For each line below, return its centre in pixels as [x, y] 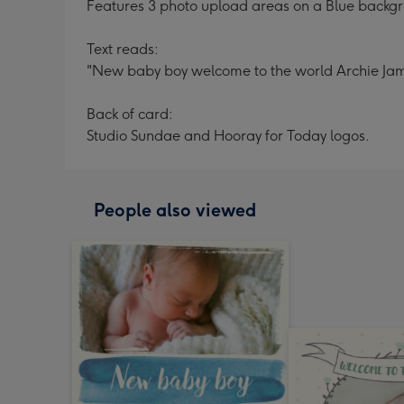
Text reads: [123, 49]
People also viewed [175, 210]
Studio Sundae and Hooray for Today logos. [228, 136]
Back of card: [130, 114]
